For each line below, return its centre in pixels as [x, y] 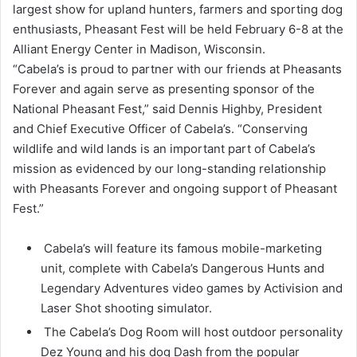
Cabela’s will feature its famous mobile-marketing [181, 248]
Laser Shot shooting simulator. [126, 308]
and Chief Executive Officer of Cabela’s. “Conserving [160, 129]
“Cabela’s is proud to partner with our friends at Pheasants [177, 69]
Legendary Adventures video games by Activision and [192, 288]
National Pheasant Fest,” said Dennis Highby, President [167, 109]
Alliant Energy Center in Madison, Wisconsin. [139, 49]
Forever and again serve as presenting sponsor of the [164, 89]
